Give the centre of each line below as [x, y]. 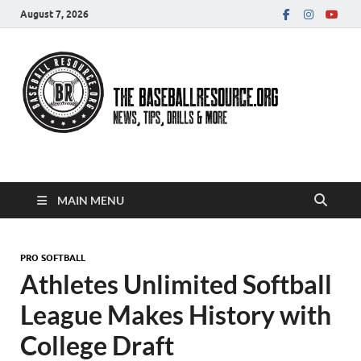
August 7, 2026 [54, 14]
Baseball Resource [163, 172]
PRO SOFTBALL [53, 257]
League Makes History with [176, 314]
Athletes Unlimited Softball [176, 284]
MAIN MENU [91, 200]
